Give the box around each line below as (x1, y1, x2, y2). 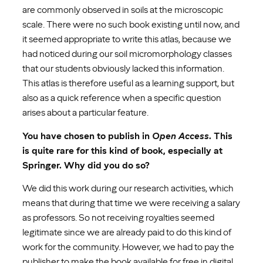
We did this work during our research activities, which (22, 182, 234, 194)
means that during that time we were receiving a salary (22, 197, 240, 208)
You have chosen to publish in (22, 130, 152, 141)
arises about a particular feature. (22, 107, 149, 119)
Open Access (152, 130, 209, 141)
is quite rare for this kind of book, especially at (22, 144, 222, 156)
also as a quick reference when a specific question (22, 92, 221, 104)
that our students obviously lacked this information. (22, 63, 224, 75)
